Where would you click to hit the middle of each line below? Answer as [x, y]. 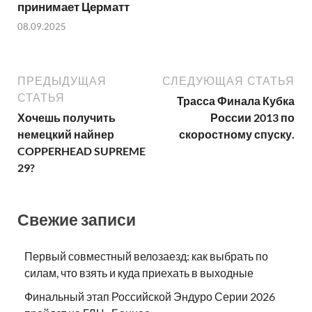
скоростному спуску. [237, 134]
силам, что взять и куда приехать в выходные [139, 272]
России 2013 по [252, 118]
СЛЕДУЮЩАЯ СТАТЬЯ [228, 81]
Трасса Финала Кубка [236, 101]
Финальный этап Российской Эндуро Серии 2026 [150, 296]
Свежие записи [77, 220]
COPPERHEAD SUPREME [81, 151]
